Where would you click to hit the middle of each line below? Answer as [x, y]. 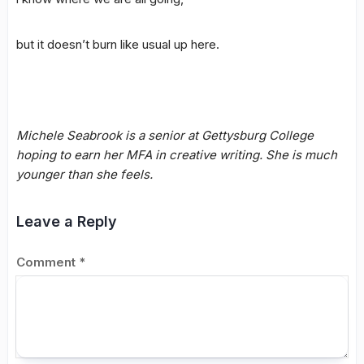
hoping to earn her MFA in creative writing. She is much [177, 154]
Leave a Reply [67, 221]
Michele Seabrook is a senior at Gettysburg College [165, 135]
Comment [48, 262]
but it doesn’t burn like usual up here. [118, 44]
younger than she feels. [84, 174]
